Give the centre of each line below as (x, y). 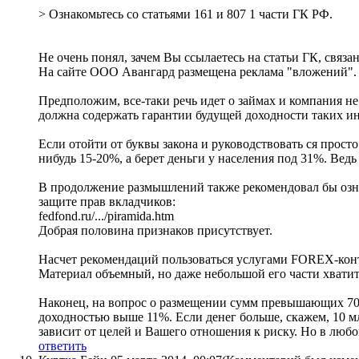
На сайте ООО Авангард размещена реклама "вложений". (198, 72)
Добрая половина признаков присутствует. (155, 231)
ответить (63, 346)
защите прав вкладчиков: (107, 202)
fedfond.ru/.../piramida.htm (106, 216)
